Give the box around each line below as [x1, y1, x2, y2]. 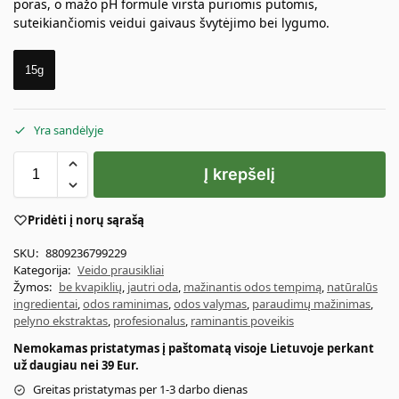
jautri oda [127, 279, 178, 296]
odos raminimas [83, 296, 168, 313]
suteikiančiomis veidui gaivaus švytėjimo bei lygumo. [13, 13, 330, 31]
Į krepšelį [204, 164, 275, 183]
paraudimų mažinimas [252, 296, 370, 313]
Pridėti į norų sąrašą [28, 211, 144, 228]
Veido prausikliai [77, 262, 164, 279]
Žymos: [13, 279, 54, 296]
